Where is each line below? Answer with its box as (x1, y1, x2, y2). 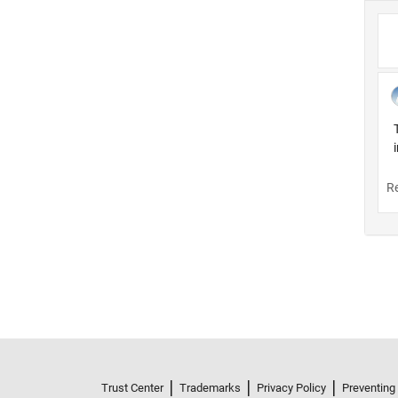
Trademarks (179, 381, 241, 395)
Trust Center (101, 381, 163, 395)
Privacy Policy (257, 381, 326, 395)
